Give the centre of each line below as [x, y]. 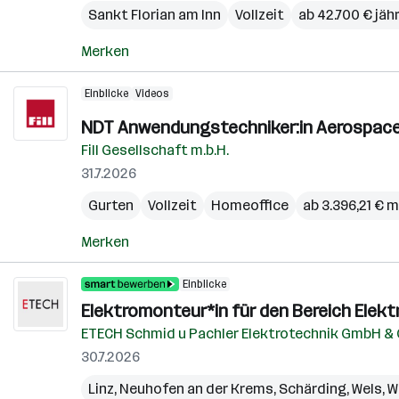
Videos [152, 94]
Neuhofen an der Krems [196, 389]
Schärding [313, 389]
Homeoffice [250, 205]
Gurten [111, 205]
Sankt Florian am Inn [155, 15]
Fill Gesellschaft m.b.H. [155, 150]
